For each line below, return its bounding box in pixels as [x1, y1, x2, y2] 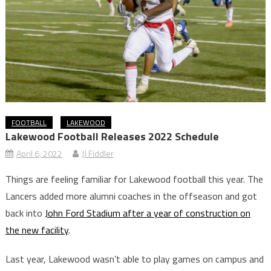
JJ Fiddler [81, 146, 114, 160]
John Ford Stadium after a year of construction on [44, 205, 250, 220]
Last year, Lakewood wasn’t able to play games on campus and [5, 251, 264, 266]
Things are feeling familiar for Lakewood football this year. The [5, 171, 263, 186]
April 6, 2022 [16, 146, 62, 160]
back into [5, 205, 45, 220]
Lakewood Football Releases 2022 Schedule [5, 128, 219, 145]
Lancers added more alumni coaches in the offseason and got [5, 188, 257, 203]
